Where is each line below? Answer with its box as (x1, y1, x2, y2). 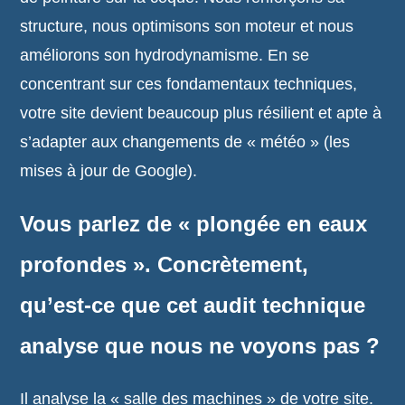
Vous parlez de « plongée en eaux (20, 212, 368, 236)
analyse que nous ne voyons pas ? (20, 334, 381, 358)
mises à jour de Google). (20, 162, 198, 180)
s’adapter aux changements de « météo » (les (20, 133, 351, 151)
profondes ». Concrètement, (20, 252, 309, 277)
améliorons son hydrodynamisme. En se (20, 46, 310, 64)
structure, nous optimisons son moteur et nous (20, 17, 354, 35)
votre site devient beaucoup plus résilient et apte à (20, 104, 382, 122)
